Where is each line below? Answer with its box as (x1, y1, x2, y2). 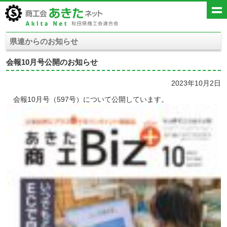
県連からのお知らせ (10, 37, 79, 46)
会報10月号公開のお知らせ (6, 57, 98, 66)
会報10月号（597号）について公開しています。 (6, 95, 168, 103)
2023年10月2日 (171, 79, 221, 87)
